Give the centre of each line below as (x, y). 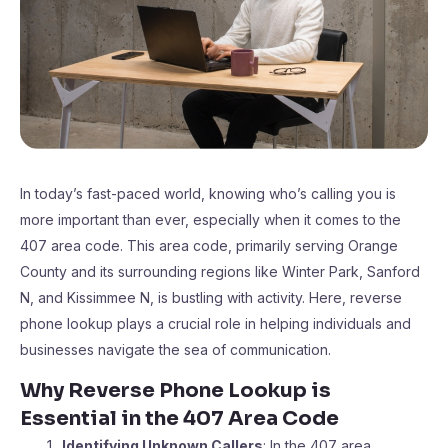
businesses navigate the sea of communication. (175, 349)
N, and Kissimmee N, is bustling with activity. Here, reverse (211, 297)
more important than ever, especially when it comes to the (210, 219)
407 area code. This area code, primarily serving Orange (209, 245)
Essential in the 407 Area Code (179, 418)
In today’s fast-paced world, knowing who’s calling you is (208, 193)
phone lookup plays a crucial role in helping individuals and (215, 323)
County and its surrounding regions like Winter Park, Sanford (220, 271)
